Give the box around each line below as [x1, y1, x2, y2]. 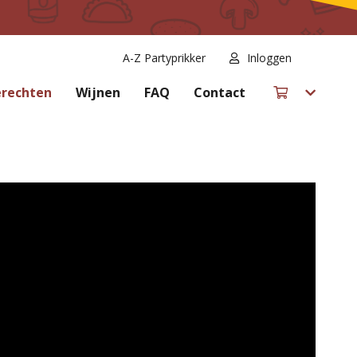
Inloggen [247, 50, 292, 65]
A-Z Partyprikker [123, 50, 206, 65]
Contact [194, 84, 245, 101]
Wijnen [76, 84, 120, 101]
